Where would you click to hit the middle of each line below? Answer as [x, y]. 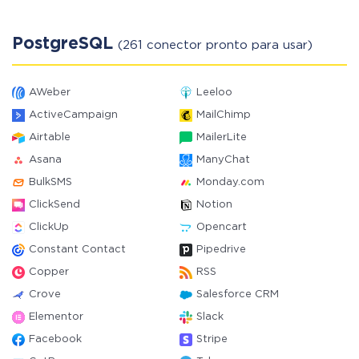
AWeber [50, 93]
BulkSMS [50, 182]
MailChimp [224, 115]
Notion [214, 205]
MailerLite [222, 137]
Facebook [55, 339]
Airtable [50, 137]
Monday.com [230, 182]
